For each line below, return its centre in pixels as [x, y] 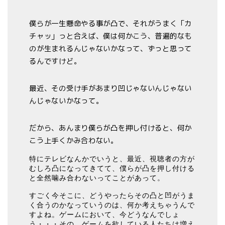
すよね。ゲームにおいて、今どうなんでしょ [105, 215]
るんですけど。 [55, 62]
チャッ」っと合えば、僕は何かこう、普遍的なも [111, 36]
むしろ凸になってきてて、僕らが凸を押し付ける [112, 168]
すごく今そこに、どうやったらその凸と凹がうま [112, 196]
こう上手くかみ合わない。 [74, 140]
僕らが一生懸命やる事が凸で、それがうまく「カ [111, 24]
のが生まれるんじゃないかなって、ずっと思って [111, 49]
